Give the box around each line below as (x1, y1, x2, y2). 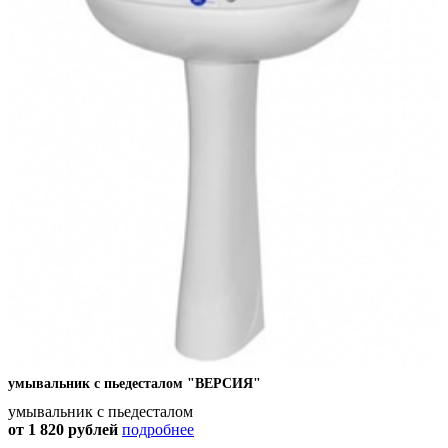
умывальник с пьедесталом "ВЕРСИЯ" (8, 375, 261, 391)
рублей (68, 421, 118, 439)
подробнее (122, 421, 194, 439)
